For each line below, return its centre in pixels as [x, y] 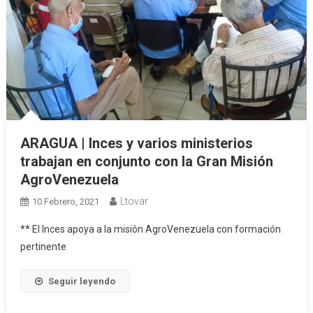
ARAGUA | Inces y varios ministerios [136, 143]
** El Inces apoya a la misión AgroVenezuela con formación [150, 229]
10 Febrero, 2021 [65, 201]
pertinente [43, 246]
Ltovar [134, 201]
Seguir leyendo [81, 281]
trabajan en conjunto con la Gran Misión [146, 161]
